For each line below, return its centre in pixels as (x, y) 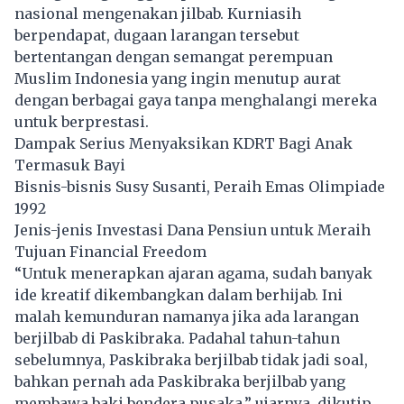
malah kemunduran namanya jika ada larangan (187, 316)
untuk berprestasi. (82, 121)
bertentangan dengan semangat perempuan (174, 56)
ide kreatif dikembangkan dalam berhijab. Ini (179, 294)
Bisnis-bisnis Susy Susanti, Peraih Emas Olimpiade (200, 186)
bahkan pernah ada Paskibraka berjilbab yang (180, 381)
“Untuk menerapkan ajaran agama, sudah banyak (193, 273)
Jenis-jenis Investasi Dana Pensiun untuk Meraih (193, 230)
